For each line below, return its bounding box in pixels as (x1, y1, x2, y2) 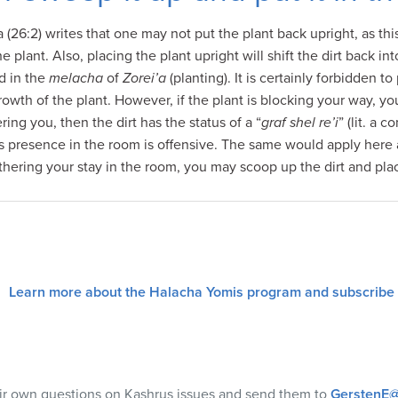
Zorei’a (123, 69, 166, 87)
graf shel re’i (261, 114, 338, 131)
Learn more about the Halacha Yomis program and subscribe (8, 283, 394, 301)
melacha (49, 69, 103, 87)
